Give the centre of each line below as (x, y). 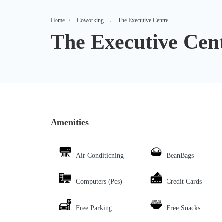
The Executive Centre (143, 21)
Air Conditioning (100, 156)
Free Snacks (183, 208)
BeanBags (180, 156)
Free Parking (94, 208)
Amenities (70, 123)
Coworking (90, 21)
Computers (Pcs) (99, 182)
